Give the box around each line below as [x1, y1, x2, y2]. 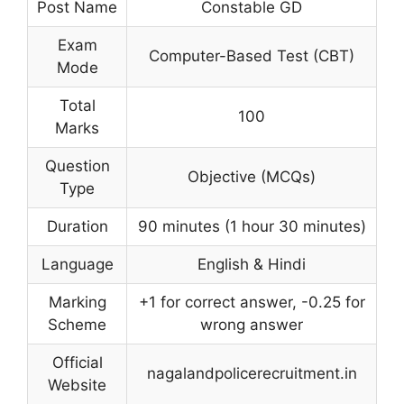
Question [44, 156, 110, 175]
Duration [46, 216, 108, 235]
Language [41, 254, 114, 273]
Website [48, 375, 106, 394]
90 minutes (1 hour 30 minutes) [137, 216, 366, 235]
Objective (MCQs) [188, 167, 316, 186]
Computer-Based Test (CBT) [149, 46, 354, 65]
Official [51, 353, 103, 372]
